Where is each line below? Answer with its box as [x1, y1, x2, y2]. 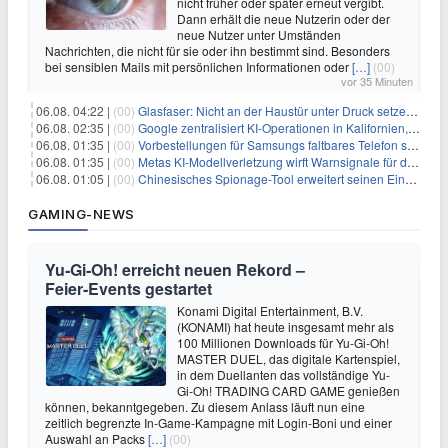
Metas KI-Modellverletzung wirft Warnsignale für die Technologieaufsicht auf [138, 153, 407, 170]
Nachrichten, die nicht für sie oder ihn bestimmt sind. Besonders [45, 42, 390, 59]
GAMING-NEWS [28, 206, 135, 222]
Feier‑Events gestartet [45, 277, 212, 300]
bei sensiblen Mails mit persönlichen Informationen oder [45, 58, 352, 75]
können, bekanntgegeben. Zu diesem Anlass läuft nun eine [45, 398, 365, 415]
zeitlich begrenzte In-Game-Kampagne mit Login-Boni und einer [45, 414, 392, 431]
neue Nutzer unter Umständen [177, 26, 341, 43]
